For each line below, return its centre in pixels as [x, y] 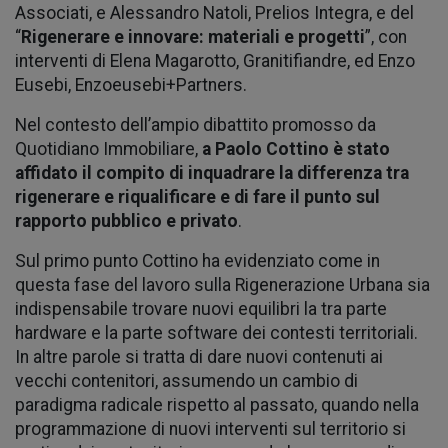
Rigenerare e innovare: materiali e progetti [193, 36]
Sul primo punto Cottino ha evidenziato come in [197, 260]
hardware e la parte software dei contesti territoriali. [216, 332]
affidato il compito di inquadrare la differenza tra [212, 172]
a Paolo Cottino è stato [296, 148]
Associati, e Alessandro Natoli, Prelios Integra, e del [214, 12]
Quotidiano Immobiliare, [108, 148]
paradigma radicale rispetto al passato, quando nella [217, 404]
